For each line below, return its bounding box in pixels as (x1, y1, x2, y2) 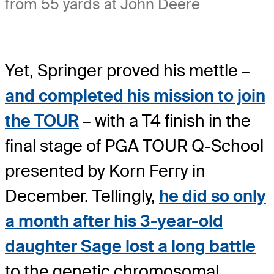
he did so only (159, 185, 266, 207)
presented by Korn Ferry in (5, 160, 206, 182)
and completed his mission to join (5, 84, 265, 106)
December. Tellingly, (5, 185, 159, 207)
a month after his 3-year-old (5, 210, 223, 232)
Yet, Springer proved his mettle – (5, 59, 250, 81)
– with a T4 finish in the (79, 109, 251, 131)
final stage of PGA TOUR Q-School (5, 135, 264, 157)
